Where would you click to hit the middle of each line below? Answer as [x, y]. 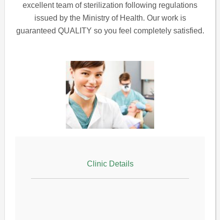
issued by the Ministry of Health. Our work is [110, 18]
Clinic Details [110, 164]
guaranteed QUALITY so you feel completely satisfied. [110, 31]
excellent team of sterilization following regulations [110, 5]
